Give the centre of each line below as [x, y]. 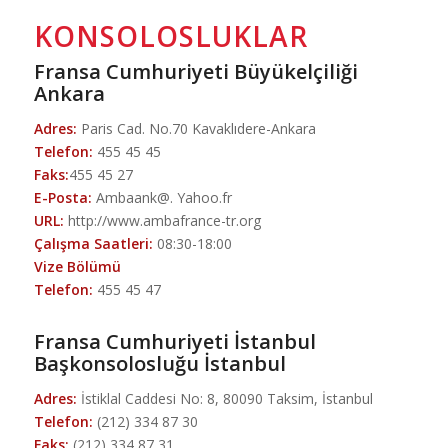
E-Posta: [62, 198]
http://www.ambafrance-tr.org [162, 221]
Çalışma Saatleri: [93, 244]
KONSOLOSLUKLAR [170, 36]
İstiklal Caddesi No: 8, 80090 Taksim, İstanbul [224, 399]
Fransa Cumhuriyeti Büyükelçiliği [195, 72]
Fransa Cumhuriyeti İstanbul [174, 342]
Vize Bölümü [77, 267]
